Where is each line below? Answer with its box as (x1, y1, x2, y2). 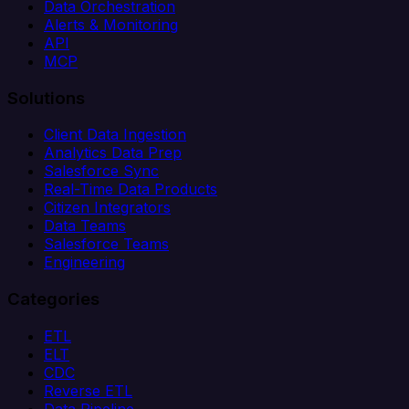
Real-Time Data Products (44, 180, 217, 199)
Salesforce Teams (44, 235, 169, 254)
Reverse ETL (44, 381, 132, 400)
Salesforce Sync (44, 162, 159, 181)
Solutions (7, 87, 85, 109)
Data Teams (44, 216, 126, 236)
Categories (7, 288, 100, 309)
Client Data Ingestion (44, 125, 186, 144)
